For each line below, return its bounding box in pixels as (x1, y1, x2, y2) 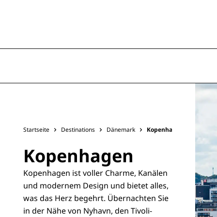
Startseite (23, 125, 49, 134)
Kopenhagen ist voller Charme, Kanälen (23, 168, 168, 178)
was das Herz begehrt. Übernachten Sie (23, 193, 169, 203)
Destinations (61, 125, 95, 134)
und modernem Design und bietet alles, (23, 180, 169, 191)
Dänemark (107, 125, 135, 134)
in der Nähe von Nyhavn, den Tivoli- (23, 205, 152, 216)
